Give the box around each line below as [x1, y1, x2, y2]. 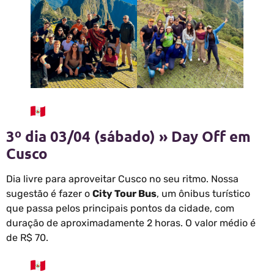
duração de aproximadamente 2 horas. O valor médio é [6, 217, 256, 229]
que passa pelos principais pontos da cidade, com [6, 202, 234, 214]
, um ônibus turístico [157, 187, 250, 199]
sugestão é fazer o [6, 187, 92, 199]
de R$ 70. [6, 231, 48, 243]
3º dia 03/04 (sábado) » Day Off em [6, 126, 251, 146]
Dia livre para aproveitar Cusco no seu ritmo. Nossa [6, 172, 239, 185]
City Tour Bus [92, 187, 157, 199]
